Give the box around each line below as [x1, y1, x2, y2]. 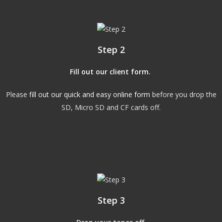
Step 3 [97, 194, 125, 206]
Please [5, 89, 29, 99]
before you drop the [150, 89, 217, 99]
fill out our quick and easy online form [29, 89, 150, 99]
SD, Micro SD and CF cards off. [61, 102, 161, 112]
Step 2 [97, 43, 125, 55]
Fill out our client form [69, 66, 149, 76]
